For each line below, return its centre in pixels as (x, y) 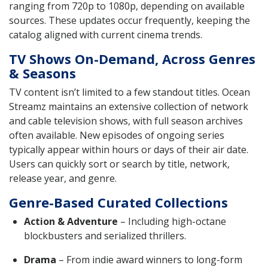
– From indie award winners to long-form (149, 259)
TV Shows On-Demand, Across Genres (132, 58)
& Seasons (42, 73)
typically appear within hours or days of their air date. (129, 149)
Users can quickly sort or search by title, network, (119, 164)
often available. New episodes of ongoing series (117, 135)
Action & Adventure (71, 221)
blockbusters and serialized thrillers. (105, 235)
